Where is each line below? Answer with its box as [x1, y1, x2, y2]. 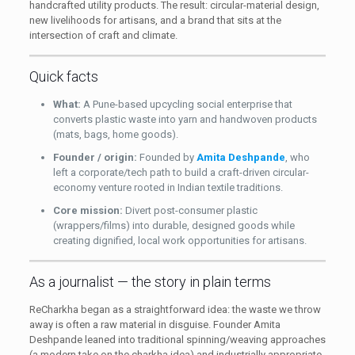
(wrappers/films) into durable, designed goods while [52, 219, 295, 231]
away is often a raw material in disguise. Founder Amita [29, 318, 281, 330]
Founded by [136, 151, 197, 163]
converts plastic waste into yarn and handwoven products [52, 113, 317, 125]
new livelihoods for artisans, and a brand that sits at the [29, 13, 281, 26]
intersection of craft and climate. [29, 29, 177, 41]
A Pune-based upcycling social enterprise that [80, 97, 292, 110]
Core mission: [52, 204, 123, 216]
